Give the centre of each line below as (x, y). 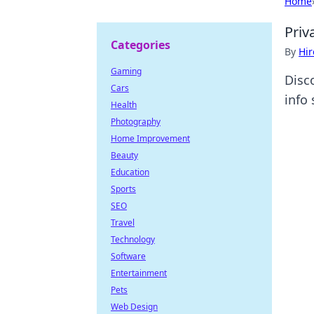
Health (124, 105)
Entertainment (139, 273)
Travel (123, 223)
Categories (141, 45)
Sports (123, 189)
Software (128, 256)
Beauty (124, 155)
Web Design (134, 307)
